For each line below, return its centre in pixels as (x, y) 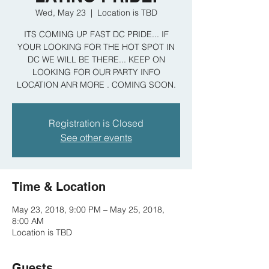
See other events (96, 138)
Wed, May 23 (60, 13)
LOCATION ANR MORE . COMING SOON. (96, 85)
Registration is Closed (96, 123)
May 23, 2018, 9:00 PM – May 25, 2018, (88, 210)
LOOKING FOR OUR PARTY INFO (96, 72)
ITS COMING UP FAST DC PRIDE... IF (96, 34)
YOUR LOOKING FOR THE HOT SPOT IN (96, 47)
